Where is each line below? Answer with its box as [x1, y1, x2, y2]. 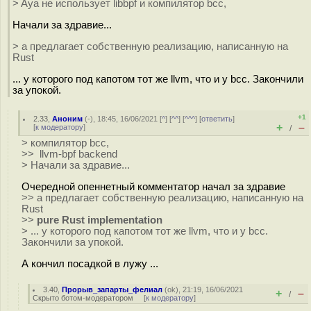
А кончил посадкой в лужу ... [22, 258, 158, 269]
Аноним [52, 115, 83, 123]
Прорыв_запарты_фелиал [62, 285, 163, 294]
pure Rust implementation [37, 214, 162, 226]
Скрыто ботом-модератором [33, 294, 133, 302]
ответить [201, 115, 233, 123]
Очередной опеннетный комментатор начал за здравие [22, 180, 285, 192]
